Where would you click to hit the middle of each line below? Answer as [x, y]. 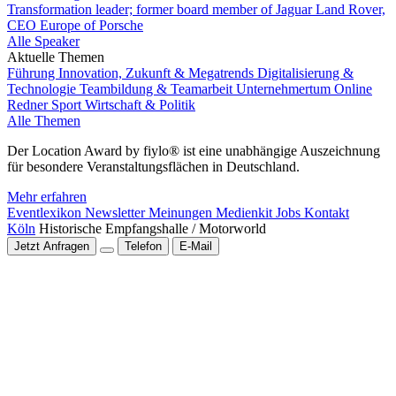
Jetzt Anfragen [52, 246]
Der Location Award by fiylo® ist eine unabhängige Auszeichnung [194, 151]
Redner [29, 105]
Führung [33, 73]
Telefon [143, 246]
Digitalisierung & [305, 73]
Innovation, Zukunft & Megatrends [158, 73]
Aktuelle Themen [56, 57]
